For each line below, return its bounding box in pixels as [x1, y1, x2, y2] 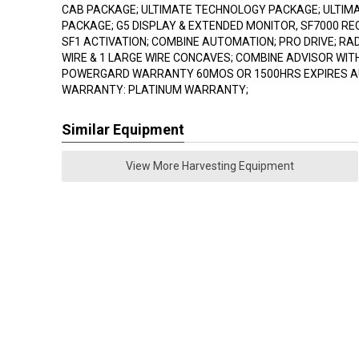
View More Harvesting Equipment [126, 159, 294, 172]
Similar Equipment [62, 121, 184, 138]
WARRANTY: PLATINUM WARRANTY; [62, 83, 248, 96]
